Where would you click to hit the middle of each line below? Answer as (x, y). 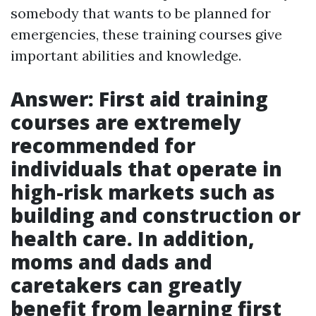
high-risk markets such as (143, 192)
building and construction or (156, 215)
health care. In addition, (133, 239)
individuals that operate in (146, 169)
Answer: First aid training (139, 99)
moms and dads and (111, 262)
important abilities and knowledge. (126, 56)
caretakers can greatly (126, 285)
